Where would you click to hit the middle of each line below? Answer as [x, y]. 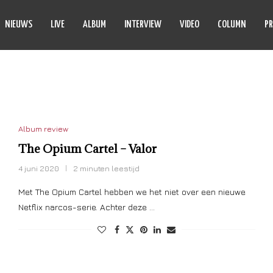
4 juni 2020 [38, 168]
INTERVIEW [143, 25]
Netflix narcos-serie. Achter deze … [86, 207]
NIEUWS [19, 25]
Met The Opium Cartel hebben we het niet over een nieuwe [132, 192]
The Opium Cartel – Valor [87, 149]
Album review [43, 129]
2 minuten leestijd [106, 168]
